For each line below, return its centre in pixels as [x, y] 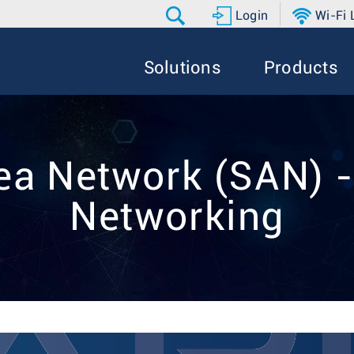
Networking [177, 218]
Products [301, 68]
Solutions [182, 68]
